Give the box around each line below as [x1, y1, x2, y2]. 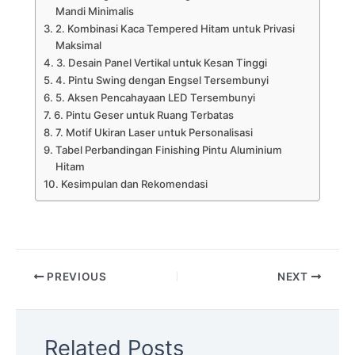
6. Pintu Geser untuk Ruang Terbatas [53, 108, 234, 121]
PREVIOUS [44, 270, 107, 284]
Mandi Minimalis [55, 4, 134, 17]
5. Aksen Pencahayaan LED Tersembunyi [55, 90, 255, 104]
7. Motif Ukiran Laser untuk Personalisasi [55, 125, 253, 139]
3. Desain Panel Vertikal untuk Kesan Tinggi [55, 55, 267, 69]
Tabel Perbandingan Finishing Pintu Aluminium [55, 143, 282, 156]
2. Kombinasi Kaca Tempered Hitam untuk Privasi [55, 21, 295, 35]
